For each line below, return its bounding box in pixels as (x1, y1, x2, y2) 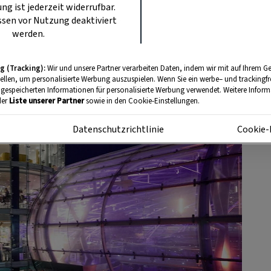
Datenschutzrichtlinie (73, 123, 165, 136)
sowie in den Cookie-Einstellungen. (84, 96, 200, 106)
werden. (12, 27, 45, 41)
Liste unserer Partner (9, 96, 84, 106)
